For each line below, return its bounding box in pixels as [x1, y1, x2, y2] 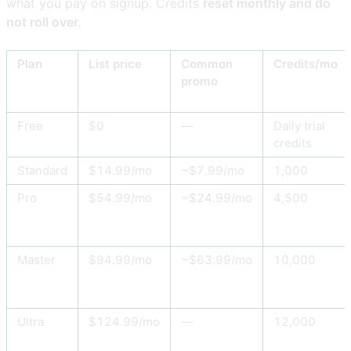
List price [89, 56, 142, 72]
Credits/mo [273, 56, 338, 72]
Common [181, 56, 233, 72]
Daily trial [273, 118, 325, 134]
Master [17, 252, 56, 268]
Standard [17, 163, 67, 179]
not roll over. [6, 13, 81, 30]
